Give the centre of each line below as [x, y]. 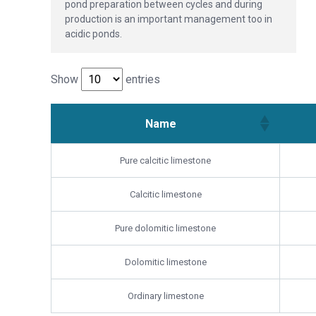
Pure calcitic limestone [166, 161]
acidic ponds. [93, 34]
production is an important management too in [169, 19]
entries [141, 80]
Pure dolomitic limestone [166, 229]
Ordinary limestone [165, 296]
